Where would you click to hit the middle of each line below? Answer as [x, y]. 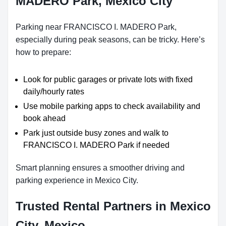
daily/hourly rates [54, 92]
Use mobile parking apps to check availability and [112, 106]
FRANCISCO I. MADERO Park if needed [96, 145]
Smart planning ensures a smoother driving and [100, 168]
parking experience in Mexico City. [77, 180]
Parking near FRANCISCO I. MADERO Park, [96, 27]
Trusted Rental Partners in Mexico [113, 206]
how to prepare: [43, 52]
